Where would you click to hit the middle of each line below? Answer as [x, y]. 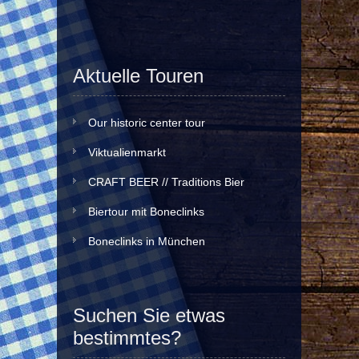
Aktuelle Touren [138, 76]
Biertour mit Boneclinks [146, 212]
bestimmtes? [127, 338]
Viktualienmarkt [129, 152]
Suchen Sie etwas [149, 315]
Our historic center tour [147, 123]
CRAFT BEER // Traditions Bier [166, 182]
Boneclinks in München [147, 241]
